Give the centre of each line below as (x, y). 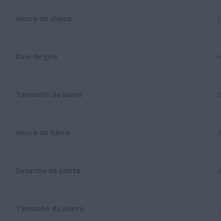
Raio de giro (37, 56)
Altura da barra (43, 132)
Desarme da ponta (48, 170)
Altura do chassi (44, 18)
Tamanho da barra (49, 94)
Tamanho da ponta (50, 208)
